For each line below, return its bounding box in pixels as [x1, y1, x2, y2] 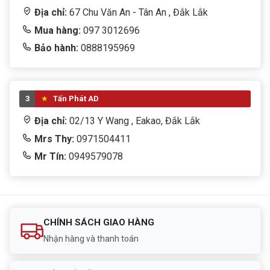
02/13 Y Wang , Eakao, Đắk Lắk [69, 115, 200, 127]
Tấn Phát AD [51, 93, 99, 103]
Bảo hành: [34, 42, 78, 54]
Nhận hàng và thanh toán [43, 233, 139, 243]
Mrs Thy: [34, 133, 74, 145]
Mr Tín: [34, 150, 66, 162]
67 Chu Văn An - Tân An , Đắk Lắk [69, 6, 208, 18]
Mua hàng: [34, 24, 81, 36]
